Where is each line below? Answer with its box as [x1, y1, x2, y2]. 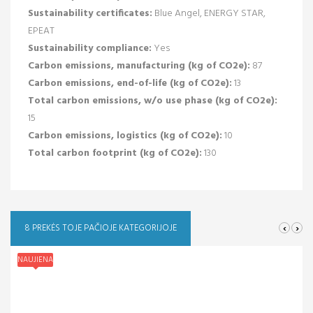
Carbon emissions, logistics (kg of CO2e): [28, 127, 222, 144]
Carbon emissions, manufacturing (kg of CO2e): [28, 57, 250, 74]
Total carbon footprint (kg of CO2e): [28, 145, 202, 161]
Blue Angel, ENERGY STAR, [152, 5, 265, 22]
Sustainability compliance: [28, 40, 152, 57]
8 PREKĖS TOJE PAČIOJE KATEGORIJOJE [24, 220, 177, 235]
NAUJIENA [17, 253, 53, 266]
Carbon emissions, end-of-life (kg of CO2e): [28, 75, 232, 92]
